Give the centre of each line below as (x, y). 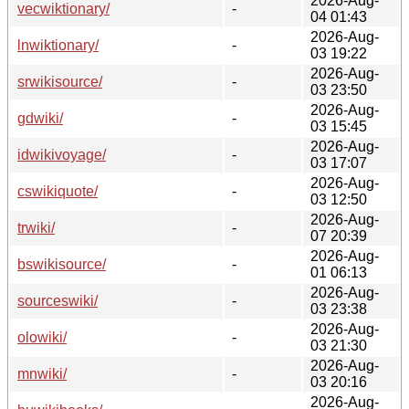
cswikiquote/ (58, 191)
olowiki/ (42, 337)
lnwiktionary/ (58, 45)
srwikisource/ (60, 81)
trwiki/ (36, 227)
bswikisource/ (62, 264)
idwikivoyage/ (62, 154)
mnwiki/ (42, 373)
